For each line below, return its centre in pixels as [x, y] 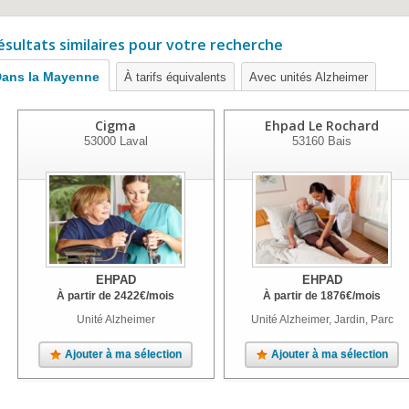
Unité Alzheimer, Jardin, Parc [322, 320]
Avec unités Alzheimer [309, 77]
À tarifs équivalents [175, 77]
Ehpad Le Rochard [322, 126]
